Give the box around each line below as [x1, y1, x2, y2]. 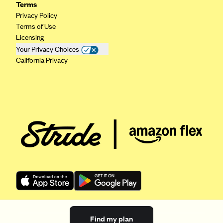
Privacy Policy [16, 10, 57, 20]
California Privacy [16, 55, 68, 65]
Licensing [16, 32, 44, 42]
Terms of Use [16, 21, 56, 31]
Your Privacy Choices [16, 44, 79, 54]
